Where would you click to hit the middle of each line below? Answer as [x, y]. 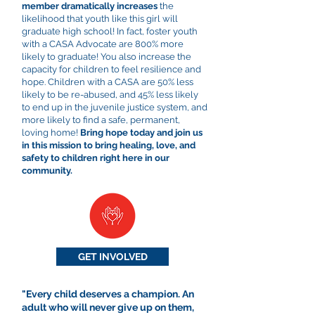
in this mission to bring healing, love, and [109, 145]
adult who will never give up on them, [108, 307]
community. [47, 171]
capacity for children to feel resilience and [111, 69]
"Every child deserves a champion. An [108, 294]
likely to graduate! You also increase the [107, 57]
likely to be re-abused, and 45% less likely [110, 95]
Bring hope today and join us [141, 133]
